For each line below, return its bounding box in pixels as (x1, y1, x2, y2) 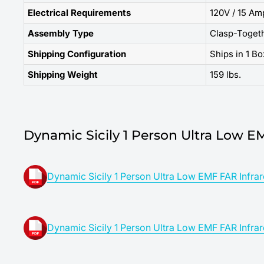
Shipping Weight (28, 68, 98, 80)
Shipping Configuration (28, 48, 126, 60)
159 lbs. (210, 68, 241, 80)
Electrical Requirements (28, 6, 131, 18)
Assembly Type (28, 27, 94, 39)
